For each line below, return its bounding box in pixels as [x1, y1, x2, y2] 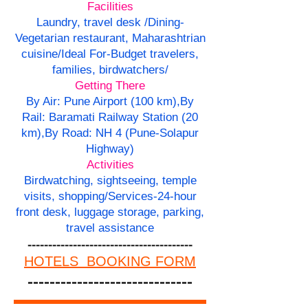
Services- [107, 190, 157, 203]
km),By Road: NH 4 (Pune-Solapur [21, 126, 199, 140]
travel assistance [66, 221, 154, 235]
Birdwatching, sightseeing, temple [23, 174, 197, 188]
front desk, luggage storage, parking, [16, 206, 204, 219]
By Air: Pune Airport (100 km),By [26, 95, 194, 109]
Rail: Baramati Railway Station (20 [22, 111, 198, 124]
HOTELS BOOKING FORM [24, 254, 196, 269]
